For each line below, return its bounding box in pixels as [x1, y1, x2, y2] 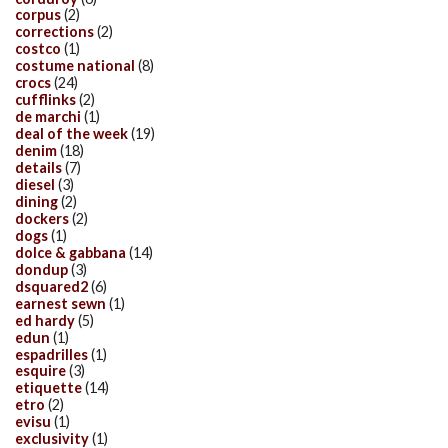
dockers [15, 209, 69, 227]
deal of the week [15, 125, 128, 143]
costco [15, 40, 61, 58]
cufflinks [15, 91, 76, 109]
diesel [15, 175, 55, 193]
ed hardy [15, 311, 75, 329]
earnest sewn [15, 294, 106, 312]
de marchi [15, 108, 81, 126]
